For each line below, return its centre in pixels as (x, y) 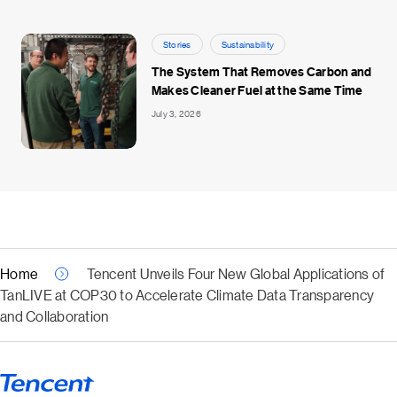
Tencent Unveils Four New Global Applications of (236, 273)
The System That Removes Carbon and (261, 71)
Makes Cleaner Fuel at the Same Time (257, 90)
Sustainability (248, 43)
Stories (177, 43)
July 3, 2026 (176, 113)
